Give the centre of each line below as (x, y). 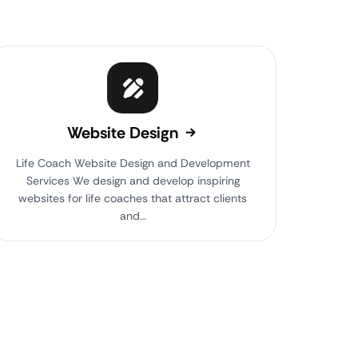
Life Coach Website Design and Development (133, 163)
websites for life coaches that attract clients (133, 198)
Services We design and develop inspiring (133, 181)
